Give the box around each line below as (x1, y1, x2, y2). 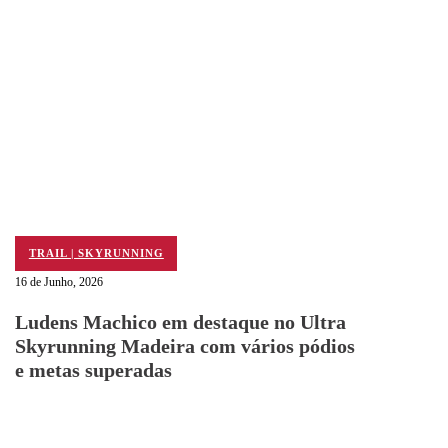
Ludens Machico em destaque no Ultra (15, 310, 347, 333)
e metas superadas (15, 358, 173, 381)
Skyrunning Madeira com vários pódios (15, 334, 356, 357)
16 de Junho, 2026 (15, 275, 104, 290)
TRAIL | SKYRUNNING (28, 247, 164, 260)
